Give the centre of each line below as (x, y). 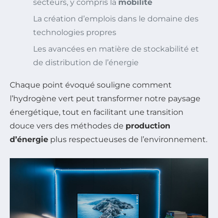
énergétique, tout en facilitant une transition (97, 112)
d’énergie (29, 140)
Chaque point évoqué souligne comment (91, 85)
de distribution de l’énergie (86, 63)
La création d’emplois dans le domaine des (116, 19)
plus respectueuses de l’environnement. (128, 140)
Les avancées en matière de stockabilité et (116, 49)
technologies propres (75, 33)
